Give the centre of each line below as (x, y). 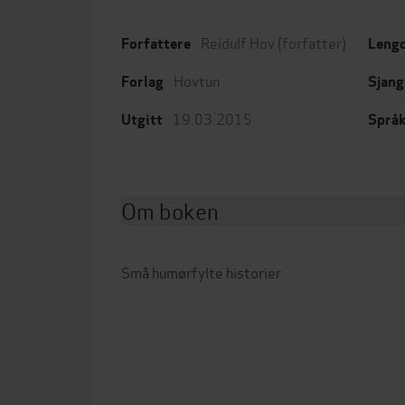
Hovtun (197, 80)
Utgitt (142, 119)
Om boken (170, 210)
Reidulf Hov (238, 42)
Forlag (142, 81)
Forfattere (156, 43)
